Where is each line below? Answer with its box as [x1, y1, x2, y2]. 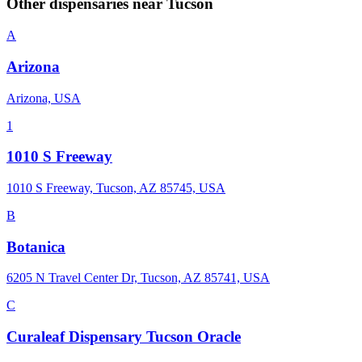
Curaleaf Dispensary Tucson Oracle [6, 328, 241, 346]
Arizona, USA [6, 90, 81, 105]
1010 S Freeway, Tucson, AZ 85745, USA [6, 180, 225, 195]
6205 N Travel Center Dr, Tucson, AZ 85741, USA [6, 271, 270, 285]
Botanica [6, 238, 65, 255]
